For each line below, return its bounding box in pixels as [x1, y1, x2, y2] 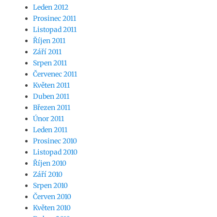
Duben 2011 [33, 92, 69, 101]
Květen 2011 [33, 80, 70, 90]
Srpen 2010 [33, 181, 68, 190]
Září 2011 [33, 47, 62, 56]
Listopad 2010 [33, 147, 77, 156]
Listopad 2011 [33, 25, 77, 34]
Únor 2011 [33, 114, 64, 123]
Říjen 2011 [33, 36, 65, 45]
